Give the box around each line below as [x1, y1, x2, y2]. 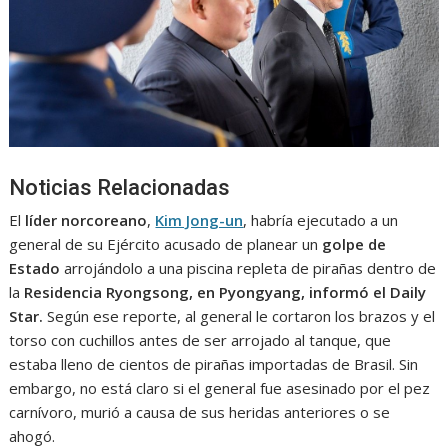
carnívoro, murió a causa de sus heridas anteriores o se [9, 401, 391, 422]
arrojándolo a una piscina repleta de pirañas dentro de [60, 257, 437, 278]
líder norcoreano [25, 209, 148, 230]
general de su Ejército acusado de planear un [9, 233, 323, 254]
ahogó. [9, 425, 56, 446]
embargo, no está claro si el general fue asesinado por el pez [9, 377, 431, 398]
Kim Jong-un [155, 209, 244, 230]
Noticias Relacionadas [9, 174, 231, 200]
